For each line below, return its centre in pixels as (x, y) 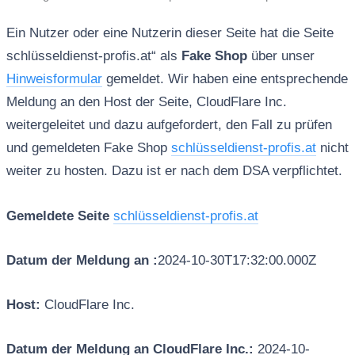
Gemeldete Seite (57, 216)
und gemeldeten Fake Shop (88, 148)
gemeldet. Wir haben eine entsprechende (225, 79)
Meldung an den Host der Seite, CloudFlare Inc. (146, 102)
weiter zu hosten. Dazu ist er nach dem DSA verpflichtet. (174, 171)
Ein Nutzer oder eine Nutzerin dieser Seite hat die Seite (170, 33)
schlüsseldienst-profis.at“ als (94, 56)
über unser (281, 56)
